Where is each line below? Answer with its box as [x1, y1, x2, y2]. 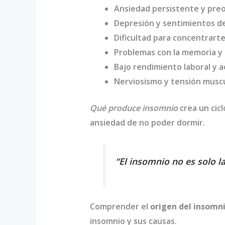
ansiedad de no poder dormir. [89, 117, 205, 129]
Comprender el [89, 201, 150, 212]
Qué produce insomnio [89, 102, 178, 114]
